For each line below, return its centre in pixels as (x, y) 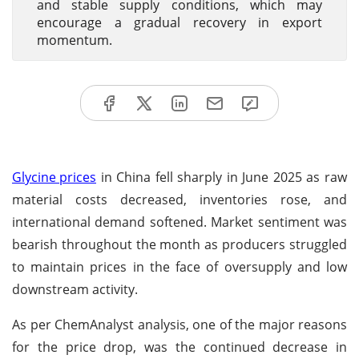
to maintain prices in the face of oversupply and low (179, 266)
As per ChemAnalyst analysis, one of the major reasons (179, 324)
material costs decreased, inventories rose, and (179, 199)
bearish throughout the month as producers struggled (179, 244)
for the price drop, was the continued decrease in (179, 347)
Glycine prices (54, 177)
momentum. (75, 40)
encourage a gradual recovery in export (179, 22)
